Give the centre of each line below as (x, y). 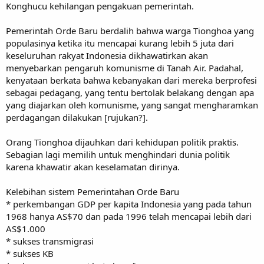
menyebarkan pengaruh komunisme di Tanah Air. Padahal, (125, 67)
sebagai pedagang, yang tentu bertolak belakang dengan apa (130, 92)
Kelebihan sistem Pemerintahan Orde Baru (93, 191)
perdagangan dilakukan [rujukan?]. (77, 117)
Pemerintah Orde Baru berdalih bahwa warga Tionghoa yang (130, 30)
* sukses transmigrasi (50, 241)
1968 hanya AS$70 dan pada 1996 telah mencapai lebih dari (129, 216)
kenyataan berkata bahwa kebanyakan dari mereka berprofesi (131, 80)
